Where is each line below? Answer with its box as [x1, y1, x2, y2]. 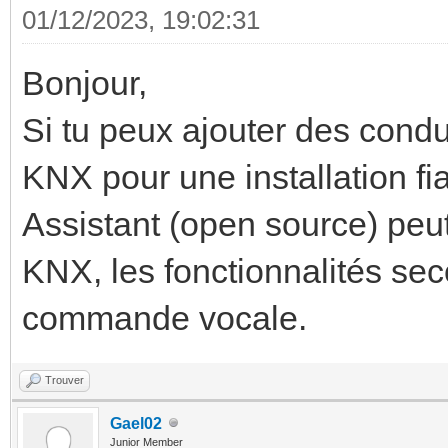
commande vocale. [22, 298, 307, 337]
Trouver [45, 373, 84, 386]
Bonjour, [22, 63, 147, 102]
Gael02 [110, 414, 162, 432]
